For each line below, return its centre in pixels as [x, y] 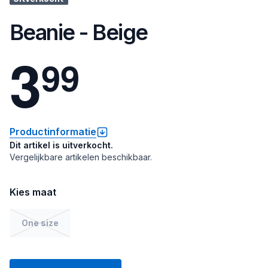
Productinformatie [53, 132]
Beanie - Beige [79, 32]
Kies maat [33, 192]
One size [40, 223]
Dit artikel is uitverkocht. [61, 145]
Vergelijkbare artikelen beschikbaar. [81, 157]
